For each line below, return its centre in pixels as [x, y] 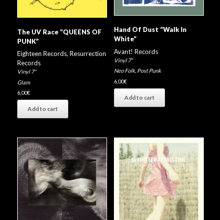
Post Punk [149, 71]
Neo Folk [124, 71]
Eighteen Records [42, 54]
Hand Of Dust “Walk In [150, 30]
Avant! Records [136, 51]
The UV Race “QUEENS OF [59, 32]
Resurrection [88, 54]
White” [125, 39]
